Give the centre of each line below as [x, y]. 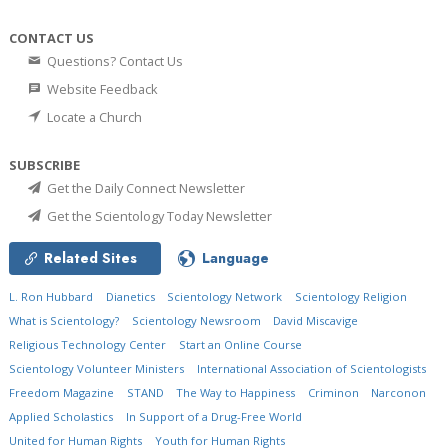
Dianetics [130, 297]
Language [235, 258]
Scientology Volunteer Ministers [96, 369]
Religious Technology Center [87, 345]
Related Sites [90, 258]
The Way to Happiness [236, 393]
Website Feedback [101, 89]
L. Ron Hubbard [51, 297]
